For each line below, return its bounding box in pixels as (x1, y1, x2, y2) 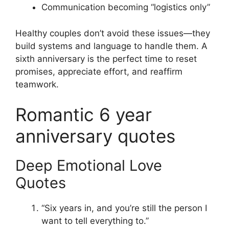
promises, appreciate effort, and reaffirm (15, 66, 182, 77)
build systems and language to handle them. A (15, 40, 208, 51)
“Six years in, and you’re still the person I (41, 203, 207, 214)
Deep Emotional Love (15, 156, 162, 175)
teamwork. (15, 79, 59, 89)
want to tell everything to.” (41, 216, 149, 226)
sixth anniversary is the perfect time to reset (15, 53, 197, 64)
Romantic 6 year (15, 104, 152, 126)
